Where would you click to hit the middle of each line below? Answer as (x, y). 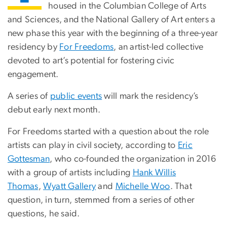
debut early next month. (54, 110)
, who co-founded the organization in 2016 (133, 159)
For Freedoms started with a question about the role (108, 132)
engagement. (33, 75)
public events (76, 97)
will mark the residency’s (150, 97)
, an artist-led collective (159, 47)
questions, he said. (44, 214)
